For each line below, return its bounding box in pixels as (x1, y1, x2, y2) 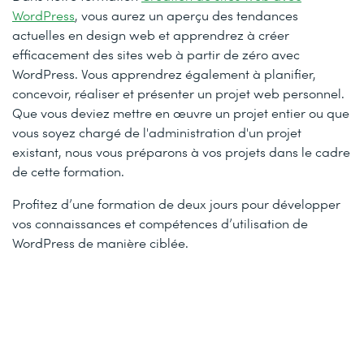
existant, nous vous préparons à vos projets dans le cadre (12, 143, 350, 161)
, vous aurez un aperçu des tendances (75, 6, 298, 24)
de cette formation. (12, 162, 124, 180)
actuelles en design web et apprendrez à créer (12, 26, 289, 44)
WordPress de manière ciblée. (12, 234, 188, 252)
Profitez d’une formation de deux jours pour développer (12, 195, 340, 213)
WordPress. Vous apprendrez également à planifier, (12, 65, 316, 83)
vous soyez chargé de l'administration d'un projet (12, 123, 301, 141)
